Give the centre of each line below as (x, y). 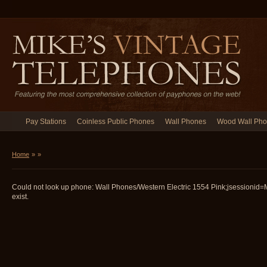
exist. (20, 197)
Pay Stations (46, 122)
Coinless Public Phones (116, 122)
